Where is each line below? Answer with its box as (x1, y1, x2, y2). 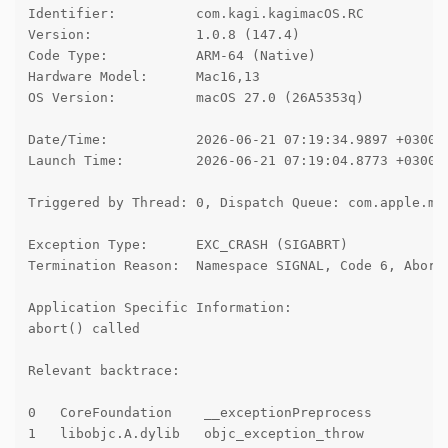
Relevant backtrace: (27, 363, 180, 379)
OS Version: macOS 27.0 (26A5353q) (27, 90, 364, 106)
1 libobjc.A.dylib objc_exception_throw (27, 426, 364, 442)
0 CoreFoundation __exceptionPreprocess (27, 405, 372, 421)
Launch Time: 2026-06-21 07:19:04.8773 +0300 (27, 153, 436, 169)
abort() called (27, 321, 140, 337)
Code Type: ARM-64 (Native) (27, 48, 316, 64)
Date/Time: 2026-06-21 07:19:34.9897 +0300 (27, 132, 436, 148)
